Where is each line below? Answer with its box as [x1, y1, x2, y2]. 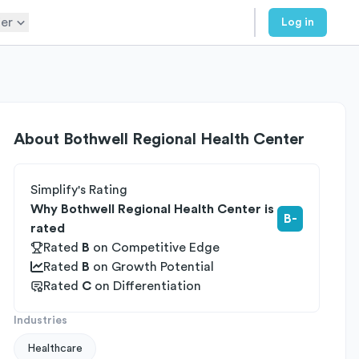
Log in [281, 17, 314, 28]
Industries [14, 315, 67, 326]
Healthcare [27, 343, 83, 354]
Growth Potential [111, 260, 214, 273]
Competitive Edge [111, 241, 220, 254]
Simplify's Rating [30, 184, 127, 196]
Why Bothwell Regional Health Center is [30, 203, 274, 216]
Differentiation [113, 280, 201, 292]
